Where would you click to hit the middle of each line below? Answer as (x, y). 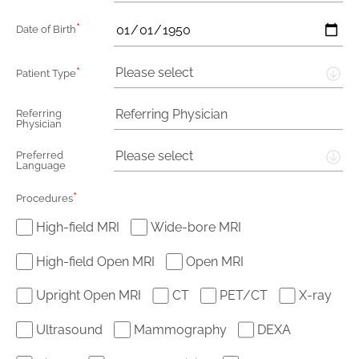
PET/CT (244, 296)
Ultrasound (69, 329)
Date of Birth (46, 29)
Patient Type (46, 73)
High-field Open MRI (95, 261)
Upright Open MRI (88, 296)
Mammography (180, 329)
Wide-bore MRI (196, 228)
